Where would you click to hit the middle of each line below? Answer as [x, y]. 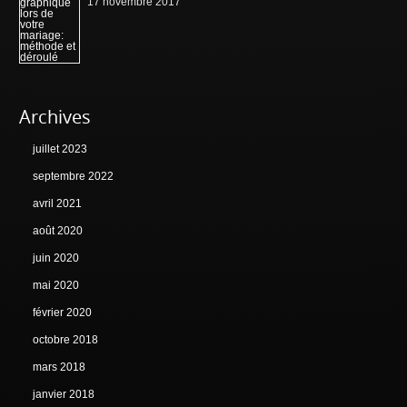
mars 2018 [60, 367]
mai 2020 [56, 286]
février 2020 [63, 313]
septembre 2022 [74, 177]
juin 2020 [56, 258]
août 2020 [58, 231]
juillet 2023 [60, 149]
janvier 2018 [64, 395]
